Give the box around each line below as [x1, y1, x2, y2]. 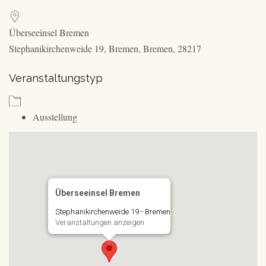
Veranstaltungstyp [9, 71, 103, 84]
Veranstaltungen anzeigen [55, 217, 144, 227]
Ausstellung [33, 110, 77, 123]
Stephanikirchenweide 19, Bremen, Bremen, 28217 [9, 42, 201, 55]
